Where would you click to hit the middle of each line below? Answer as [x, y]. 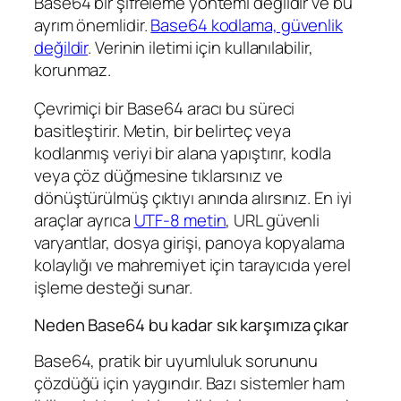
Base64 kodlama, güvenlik [247, 25]
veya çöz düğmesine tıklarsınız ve [158, 176]
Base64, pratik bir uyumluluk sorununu [176, 361]
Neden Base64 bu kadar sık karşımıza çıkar [192, 324]
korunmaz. [73, 69]
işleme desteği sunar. [113, 288]
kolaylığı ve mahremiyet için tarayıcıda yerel [192, 265]
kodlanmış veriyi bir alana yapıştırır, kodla [183, 154]
